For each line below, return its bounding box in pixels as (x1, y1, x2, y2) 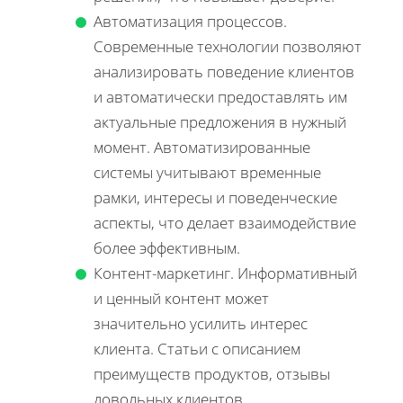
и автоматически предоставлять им (94, 85, 347, 107)
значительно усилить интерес (94, 312, 308, 334)
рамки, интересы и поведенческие (94, 186, 337, 208)
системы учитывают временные (94, 161, 321, 183)
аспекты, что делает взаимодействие (94, 211, 356, 233)
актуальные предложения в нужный (94, 111, 346, 132)
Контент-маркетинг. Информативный (94, 262, 357, 283)
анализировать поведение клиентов (94, 60, 354, 82)
